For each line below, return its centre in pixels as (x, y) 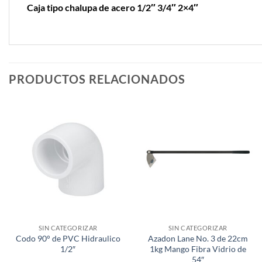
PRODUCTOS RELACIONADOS (97, 79)
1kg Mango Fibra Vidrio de (198, 249)
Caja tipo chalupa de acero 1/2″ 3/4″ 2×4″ (113, 8)
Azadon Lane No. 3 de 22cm (198, 238)
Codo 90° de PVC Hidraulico (68, 238)
